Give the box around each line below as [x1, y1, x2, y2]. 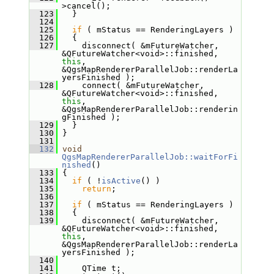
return [81, 184, 111, 193]
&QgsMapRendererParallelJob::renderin [61, 105, 238, 114]
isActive [101, 176, 141, 185]
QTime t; [57, 264, 121, 273]
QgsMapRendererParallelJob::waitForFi [61, 152, 238, 161]
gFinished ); [61, 113, 120, 122]
